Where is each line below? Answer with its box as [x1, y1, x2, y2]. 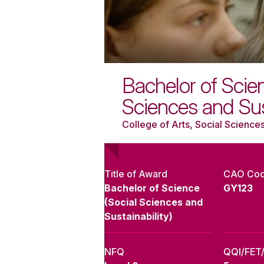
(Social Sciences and [104, 196, 203, 209]
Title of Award [104, 168, 167, 180]
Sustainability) [104, 210, 173, 223]
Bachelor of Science [104, 182, 200, 194]
